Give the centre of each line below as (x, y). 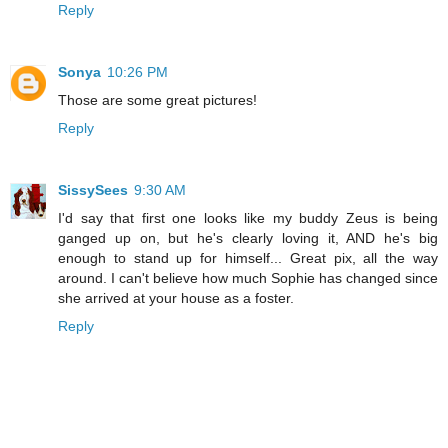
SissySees (93, 190)
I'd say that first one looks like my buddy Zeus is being (248, 218)
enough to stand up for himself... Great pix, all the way (248, 258)
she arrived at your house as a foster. (176, 298)
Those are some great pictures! (157, 100)
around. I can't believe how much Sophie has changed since (248, 278)
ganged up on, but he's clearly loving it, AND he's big (248, 238)
